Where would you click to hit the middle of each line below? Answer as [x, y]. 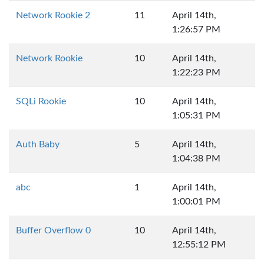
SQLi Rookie [41, 101]
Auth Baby [38, 144]
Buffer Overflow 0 [53, 230]
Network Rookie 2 [53, 15]
